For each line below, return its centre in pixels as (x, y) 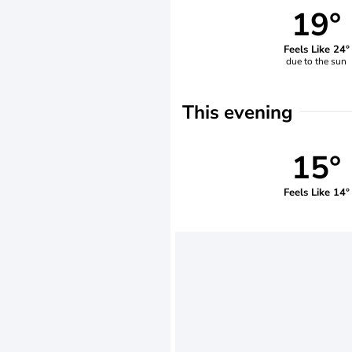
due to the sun (317, 61)
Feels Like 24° (316, 49)
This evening (238, 112)
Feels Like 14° (316, 192)
